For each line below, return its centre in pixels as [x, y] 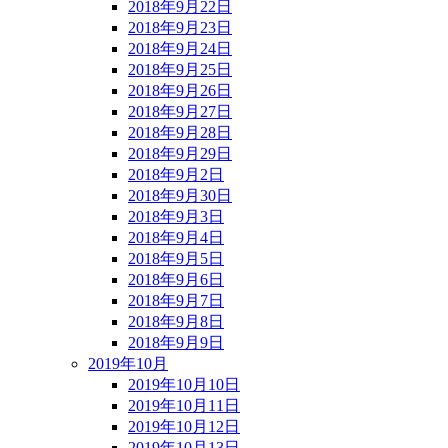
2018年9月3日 [176, 216]
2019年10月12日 [184, 426]
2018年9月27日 [180, 111]
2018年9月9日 [176, 342]
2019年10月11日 [184, 405]
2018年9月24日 [180, 48]
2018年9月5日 [176, 258]
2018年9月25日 [180, 69]
